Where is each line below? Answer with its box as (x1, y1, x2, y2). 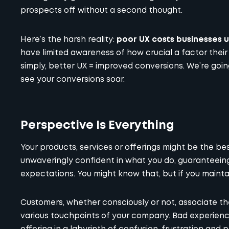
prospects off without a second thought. (20, 7, 182, 15)
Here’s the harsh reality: (20, 36, 117, 43)
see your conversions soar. (20, 76, 125, 83)
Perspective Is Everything (20, 120, 174, 131)
